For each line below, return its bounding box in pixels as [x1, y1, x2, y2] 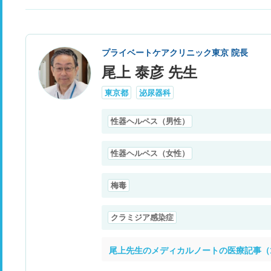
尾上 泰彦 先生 [102, 64, 197, 80]
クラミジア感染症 [111, 212, 174, 222]
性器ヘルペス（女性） [111, 148, 189, 158]
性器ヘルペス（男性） [111, 116, 189, 126]
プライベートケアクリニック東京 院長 [102, 47, 248, 57]
